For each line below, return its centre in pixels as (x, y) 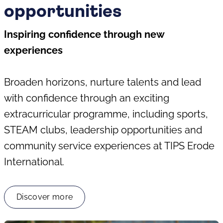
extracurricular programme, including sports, (106, 114)
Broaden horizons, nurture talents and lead (103, 82)
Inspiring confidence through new (84, 34)
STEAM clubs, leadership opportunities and (103, 130)
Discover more (45, 197)
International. (35, 162)
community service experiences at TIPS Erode (109, 146)
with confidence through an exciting (87, 98)
